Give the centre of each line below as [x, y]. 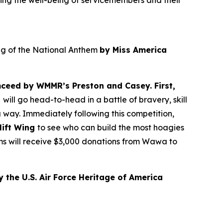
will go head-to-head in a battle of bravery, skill [95, 100]
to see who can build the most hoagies [111, 127]
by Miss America [133, 50]
